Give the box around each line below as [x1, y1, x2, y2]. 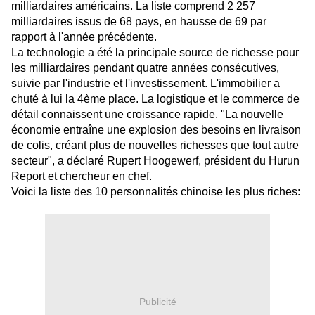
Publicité [139, 295, 176, 307]
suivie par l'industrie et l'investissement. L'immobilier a [11, 77, 280, 90]
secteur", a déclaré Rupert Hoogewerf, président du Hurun [11, 155, 300, 167]
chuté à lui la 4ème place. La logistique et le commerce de [11, 93, 300, 105]
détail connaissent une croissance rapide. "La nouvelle [11, 108, 283, 121]
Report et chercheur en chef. [11, 170, 152, 183]
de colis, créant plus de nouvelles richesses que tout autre [11, 139, 299, 152]
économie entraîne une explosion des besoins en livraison [11, 124, 301, 136]
